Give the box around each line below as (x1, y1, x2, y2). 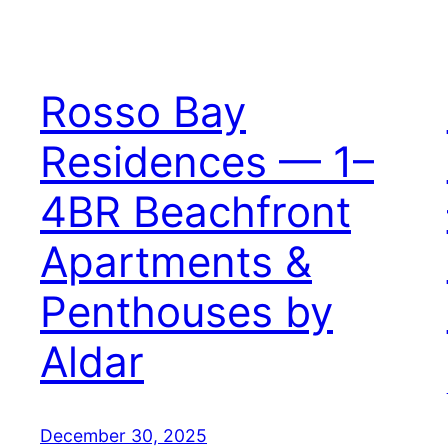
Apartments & (40, 236, 312, 288)
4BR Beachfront (40, 186, 351, 238)
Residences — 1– (40, 136, 374, 188)
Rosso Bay (40, 86, 246, 138)
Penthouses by (40, 286, 333, 338)
